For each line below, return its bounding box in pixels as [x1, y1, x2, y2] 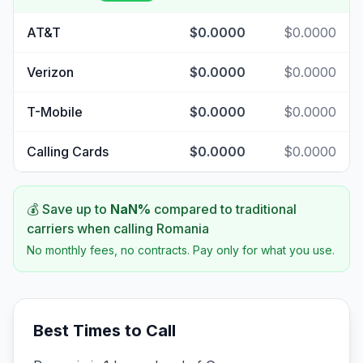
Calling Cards [27, 143, 109, 160]
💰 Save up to [27, 201, 110, 217]
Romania [156, 220, 209, 237]
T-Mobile [27, 104, 83, 120]
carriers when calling [27, 220, 156, 237]
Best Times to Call [33, 321, 176, 340]
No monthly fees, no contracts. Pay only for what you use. [27, 243, 335, 257]
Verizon [27, 64, 74, 80]
